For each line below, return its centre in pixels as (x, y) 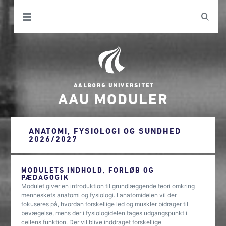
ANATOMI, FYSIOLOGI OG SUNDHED (105, 131)
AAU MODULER (113, 99)
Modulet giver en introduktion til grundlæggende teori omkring (108, 186)
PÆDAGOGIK (45, 177)
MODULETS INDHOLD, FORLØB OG (88, 170)
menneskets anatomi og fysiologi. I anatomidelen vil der (99, 195)
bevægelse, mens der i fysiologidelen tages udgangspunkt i (104, 213)
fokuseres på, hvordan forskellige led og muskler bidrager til (105, 204)
